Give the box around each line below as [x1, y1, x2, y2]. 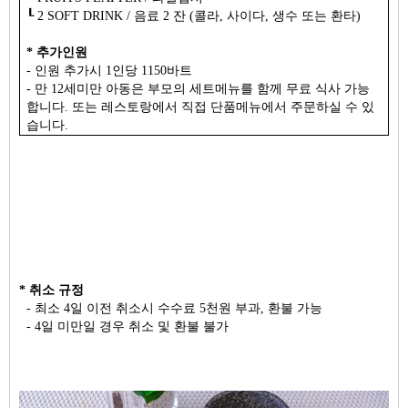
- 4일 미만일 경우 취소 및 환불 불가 [19, 319, 232, 333]
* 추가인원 [26, 45, 88, 59]
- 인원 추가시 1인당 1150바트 [26, 63, 193, 77]
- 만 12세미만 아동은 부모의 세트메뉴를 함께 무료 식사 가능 [26, 81, 371, 96]
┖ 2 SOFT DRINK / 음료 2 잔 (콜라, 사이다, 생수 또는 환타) [26, 8, 362, 23]
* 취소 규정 [19, 282, 87, 297]
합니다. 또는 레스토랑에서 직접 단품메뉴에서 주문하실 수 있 [26, 99, 375, 114]
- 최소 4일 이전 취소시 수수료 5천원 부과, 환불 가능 [19, 301, 326, 315]
